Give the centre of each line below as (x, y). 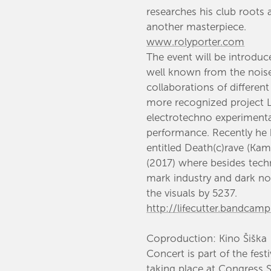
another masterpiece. (197, 27)
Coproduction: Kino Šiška (207, 239)
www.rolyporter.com (196, 42)
